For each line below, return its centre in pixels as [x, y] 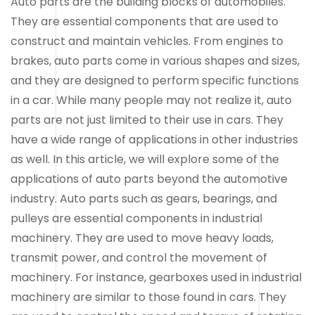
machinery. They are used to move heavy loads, [142, 238]
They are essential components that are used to [144, 21]
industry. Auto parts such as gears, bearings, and [144, 198]
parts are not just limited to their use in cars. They [147, 120]
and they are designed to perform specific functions [155, 80]
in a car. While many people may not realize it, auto [151, 100]
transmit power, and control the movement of [139, 257]
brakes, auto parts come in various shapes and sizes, [155, 60]
